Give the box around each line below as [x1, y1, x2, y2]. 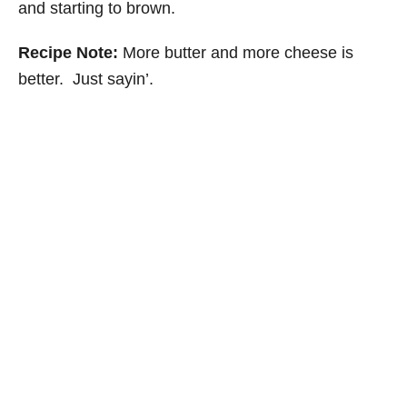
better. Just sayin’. [18, 70, 154, 88]
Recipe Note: [18, 44, 118, 62]
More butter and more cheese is [118, 44, 353, 62]
